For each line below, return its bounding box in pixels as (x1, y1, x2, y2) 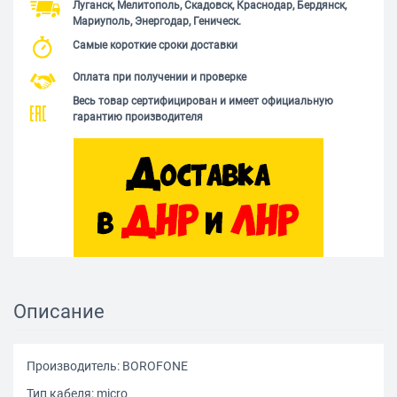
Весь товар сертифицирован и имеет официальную (73, 95, 333, 108)
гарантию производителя (73, 111, 203, 124)
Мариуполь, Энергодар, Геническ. (73, 15, 241, 28)
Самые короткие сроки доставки (73, 39, 237, 52)
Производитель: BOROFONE (27, 359, 191, 374)
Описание (13, 300, 105, 323)
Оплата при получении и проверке (73, 71, 246, 84)
